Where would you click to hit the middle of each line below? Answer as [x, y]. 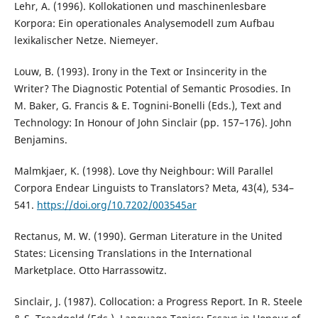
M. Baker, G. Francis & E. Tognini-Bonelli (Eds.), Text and [148, 106]
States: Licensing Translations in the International [133, 253]
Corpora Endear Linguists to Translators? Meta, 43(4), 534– [154, 188]
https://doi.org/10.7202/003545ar [116, 205]
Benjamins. [40, 140]
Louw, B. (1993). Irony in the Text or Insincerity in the [140, 72]
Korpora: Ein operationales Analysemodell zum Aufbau [144, 23]
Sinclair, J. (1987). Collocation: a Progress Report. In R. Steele [158, 302]
